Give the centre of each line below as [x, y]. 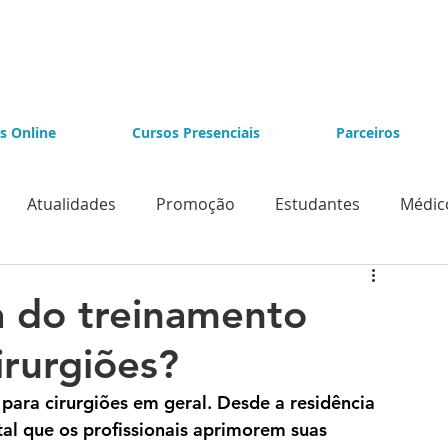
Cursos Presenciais [196, 132]
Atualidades [71, 203]
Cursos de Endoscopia [277, 283]
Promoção [195, 203]
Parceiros [368, 132]
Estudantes [317, 203]
